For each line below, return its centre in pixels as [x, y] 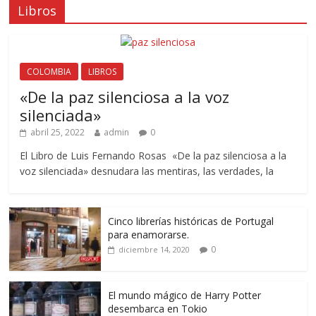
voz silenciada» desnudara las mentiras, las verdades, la [147, 171]
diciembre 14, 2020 [154, 249]
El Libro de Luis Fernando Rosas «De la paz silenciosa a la [153, 155]
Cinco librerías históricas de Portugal [191, 221]
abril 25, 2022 [58, 132]
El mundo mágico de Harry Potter [185, 295]
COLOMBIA [49, 71]
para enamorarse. [149, 234]
